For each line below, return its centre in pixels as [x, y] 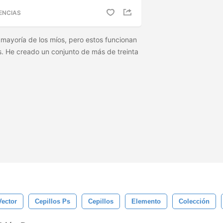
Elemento [146, 201]
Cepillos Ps [53, 201]
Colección [194, 201]
